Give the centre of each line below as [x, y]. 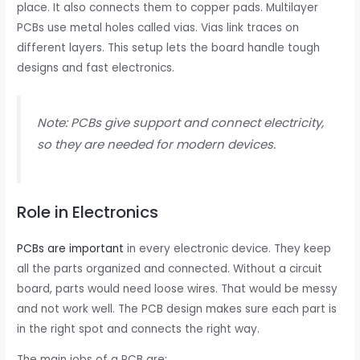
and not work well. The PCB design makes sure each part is [177, 309]
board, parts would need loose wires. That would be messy [178, 288]
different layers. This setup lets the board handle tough [169, 47]
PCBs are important [71, 248]
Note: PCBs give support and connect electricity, [181, 123]
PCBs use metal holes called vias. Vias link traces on [158, 27]
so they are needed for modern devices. [157, 145]
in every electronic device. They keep [228, 248]
